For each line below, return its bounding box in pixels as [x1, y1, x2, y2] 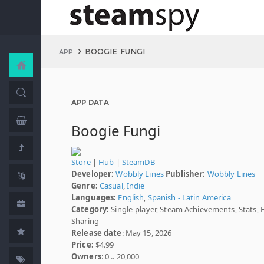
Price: [71, 239, 94, 250]
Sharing [71, 216, 99, 226]
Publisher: [166, 169, 206, 179]
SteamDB [121, 157, 155, 167]
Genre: [71, 180, 98, 191]
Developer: [71, 169, 114, 179]
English [118, 192, 144, 203]
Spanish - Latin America [147, 192, 231, 203]
